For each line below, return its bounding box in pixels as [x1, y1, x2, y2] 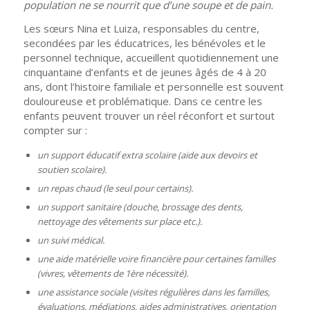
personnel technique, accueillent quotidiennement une [23, 50, 279, 64]
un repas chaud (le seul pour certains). [37, 182, 193, 195]
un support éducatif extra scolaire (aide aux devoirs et [37, 149, 257, 162]
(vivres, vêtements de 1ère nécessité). [37, 267, 188, 280]
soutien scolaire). [37, 163, 107, 176]
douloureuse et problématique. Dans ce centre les [23, 93, 262, 108]
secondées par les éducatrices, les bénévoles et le [23, 35, 266, 50]
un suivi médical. [37, 234, 104, 247]
